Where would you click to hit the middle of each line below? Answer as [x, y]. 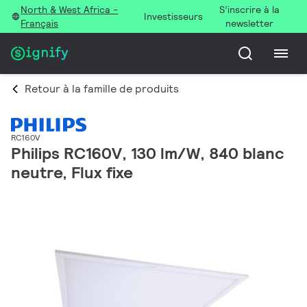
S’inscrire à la [250, 10]
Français [40, 23]
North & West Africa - [70, 10]
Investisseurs [174, 16]
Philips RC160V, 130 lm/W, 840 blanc [148, 153]
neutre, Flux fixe [72, 173]
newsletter [250, 23]
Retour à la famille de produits [102, 89]
